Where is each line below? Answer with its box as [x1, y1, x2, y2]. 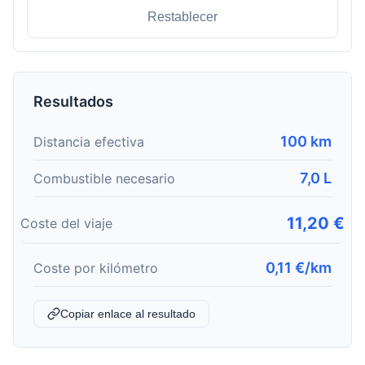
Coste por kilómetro [33, 259, 158, 276]
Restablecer [147, 10, 218, 24]
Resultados [33, 93, 113, 110]
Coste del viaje [20, 214, 112, 231]
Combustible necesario [33, 169, 175, 187]
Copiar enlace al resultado [60, 307, 196, 320]
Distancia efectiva [33, 133, 144, 150]
